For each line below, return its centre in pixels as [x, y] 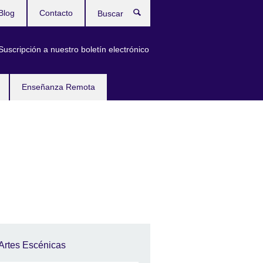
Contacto [56, 13]
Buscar [163, 15]
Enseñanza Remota [58, 87]
